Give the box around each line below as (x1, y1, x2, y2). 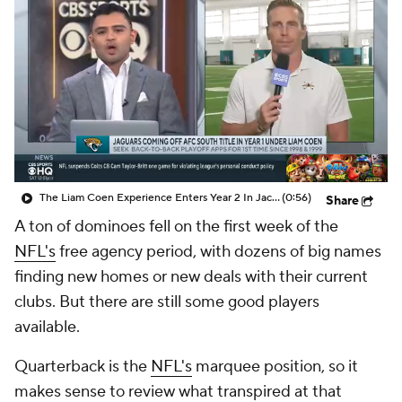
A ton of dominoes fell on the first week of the (14, 216, 338, 237)
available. (14, 317, 80, 337)
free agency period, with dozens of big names (56, 241, 381, 262)
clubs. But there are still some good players (14, 292, 319, 312)
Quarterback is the (14, 356, 151, 377)
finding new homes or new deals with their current (14, 267, 368, 287)
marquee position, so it (192, 356, 358, 377)
